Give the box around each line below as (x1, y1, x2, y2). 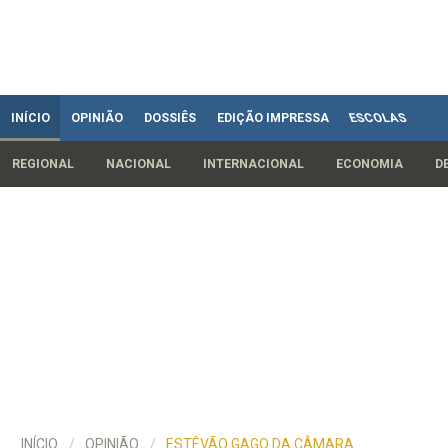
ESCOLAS (346, 110, 410, 125)
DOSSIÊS (143, 110, 196, 125)
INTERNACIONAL (203, 156, 304, 171)
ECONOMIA (336, 156, 403, 171)
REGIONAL (12, 156, 74, 171)
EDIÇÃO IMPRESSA (216, 110, 329, 125)
